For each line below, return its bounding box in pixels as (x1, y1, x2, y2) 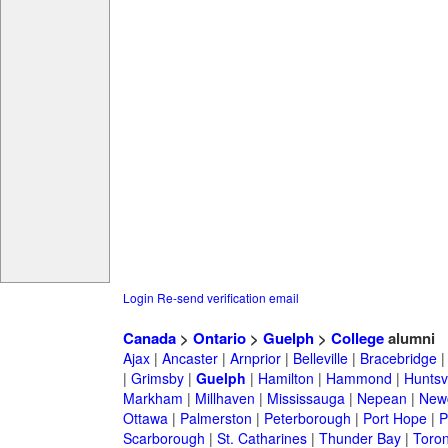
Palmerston (179, 408, 252, 429)
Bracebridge (359, 348, 437, 369)
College (330, 327, 384, 350)
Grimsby (130, 368, 184, 389)
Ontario (192, 327, 246, 350)
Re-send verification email (156, 289, 299, 307)
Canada (122, 327, 176, 350)
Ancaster (161, 348, 218, 369)
